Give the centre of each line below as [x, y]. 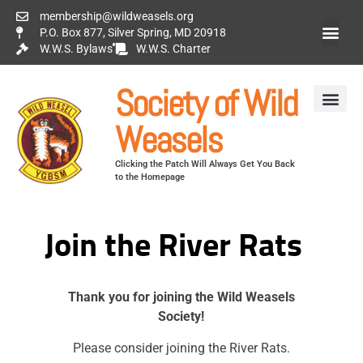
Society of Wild [206, 103]
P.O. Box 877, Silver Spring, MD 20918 [132, 32]
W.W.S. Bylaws [76, 49]
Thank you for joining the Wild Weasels [181, 297]
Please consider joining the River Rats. [181, 348]
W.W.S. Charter [173, 49]
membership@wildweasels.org [116, 16]
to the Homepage [150, 177]
